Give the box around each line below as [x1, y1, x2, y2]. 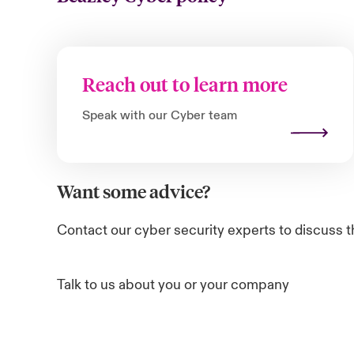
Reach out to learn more [82, 72, 288, 96]
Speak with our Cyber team [82, 107, 238, 123]
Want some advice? [57, 179, 211, 202]
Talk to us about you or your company [57, 276, 290, 294]
